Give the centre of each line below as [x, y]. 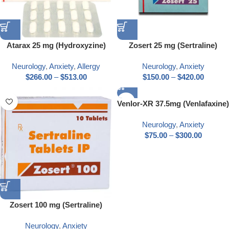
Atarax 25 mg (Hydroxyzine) [56, 45]
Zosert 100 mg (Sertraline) [56, 205]
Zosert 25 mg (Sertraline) [173, 45]
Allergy [89, 66]
